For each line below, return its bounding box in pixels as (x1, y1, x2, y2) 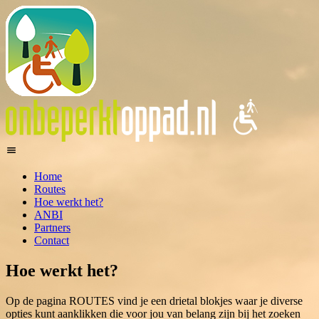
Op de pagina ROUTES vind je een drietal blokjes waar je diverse (6, 294, 303, 307)
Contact (34, 234, 69, 246)
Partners (34, 221, 70, 234)
